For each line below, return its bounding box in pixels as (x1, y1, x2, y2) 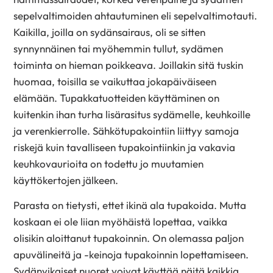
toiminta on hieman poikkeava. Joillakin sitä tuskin (13, 58, 244, 71)
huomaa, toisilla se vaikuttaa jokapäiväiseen (13, 75, 217, 88)
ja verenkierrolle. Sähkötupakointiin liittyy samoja (13, 124, 239, 137)
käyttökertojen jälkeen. (13, 174, 119, 186)
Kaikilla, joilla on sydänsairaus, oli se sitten (13, 26, 206, 38)
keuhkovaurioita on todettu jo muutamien (13, 157, 204, 170)
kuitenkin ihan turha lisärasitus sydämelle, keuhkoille (13, 108, 251, 121)
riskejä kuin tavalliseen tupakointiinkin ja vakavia (13, 141, 236, 154)
